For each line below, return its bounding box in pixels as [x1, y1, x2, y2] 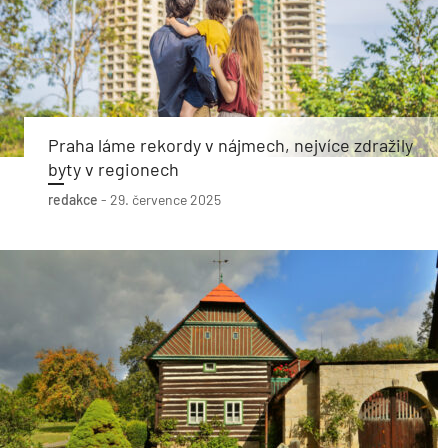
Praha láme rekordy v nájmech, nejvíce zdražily [48, 134, 413, 156]
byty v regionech [48, 158, 179, 180]
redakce [48, 191, 98, 208]
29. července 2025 [110, 191, 221, 208]
